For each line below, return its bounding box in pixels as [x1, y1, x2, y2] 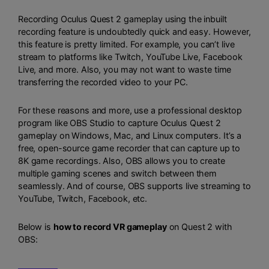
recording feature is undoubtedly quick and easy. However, [18, 26, 251, 37]
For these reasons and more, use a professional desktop [18, 104, 243, 115]
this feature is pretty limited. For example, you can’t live [18, 39, 235, 50]
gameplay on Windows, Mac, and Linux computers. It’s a [18, 130, 242, 141]
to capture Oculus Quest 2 [115, 117, 221, 128]
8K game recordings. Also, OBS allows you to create [18, 155, 225, 166]
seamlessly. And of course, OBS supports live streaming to [18, 180, 251, 191]
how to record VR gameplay [53, 221, 167, 232]
